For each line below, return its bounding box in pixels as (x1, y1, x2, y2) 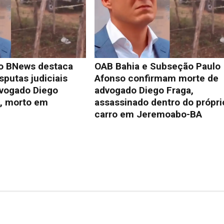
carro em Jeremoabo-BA (94, 108, 202, 120)
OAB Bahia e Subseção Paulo (94, 60, 221, 72)
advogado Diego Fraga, (94, 84, 194, 96)
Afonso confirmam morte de (94, 72, 219, 84)
